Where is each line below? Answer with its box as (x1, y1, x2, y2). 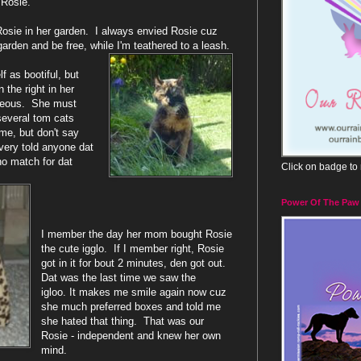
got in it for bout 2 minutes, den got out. (41, 257, 230, 270)
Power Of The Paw (281, 197, 359, 207)
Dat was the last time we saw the (41, 272, 197, 284)
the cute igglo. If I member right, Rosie (41, 243, 225, 255)
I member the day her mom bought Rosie (41, 228, 233, 241)
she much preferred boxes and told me (41, 301, 222, 313)
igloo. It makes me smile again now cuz (41, 286, 227, 299)
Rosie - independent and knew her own (41, 330, 222, 342)
